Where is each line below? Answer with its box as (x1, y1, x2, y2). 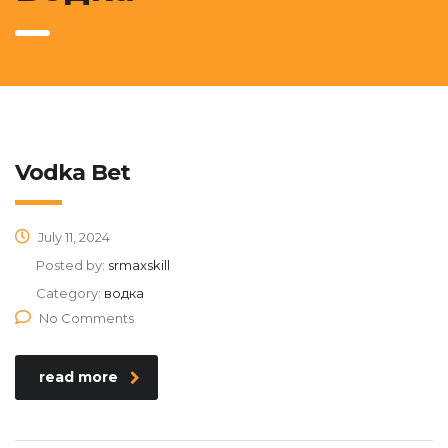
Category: (36, 285, 104, 301)
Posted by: (36, 257, 108, 273)
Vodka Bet (15, 159, 131, 186)
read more (39, 368, 118, 386)
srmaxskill (108, 257, 170, 273)
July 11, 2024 (35, 229, 110, 245)
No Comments (39, 310, 134, 326)
